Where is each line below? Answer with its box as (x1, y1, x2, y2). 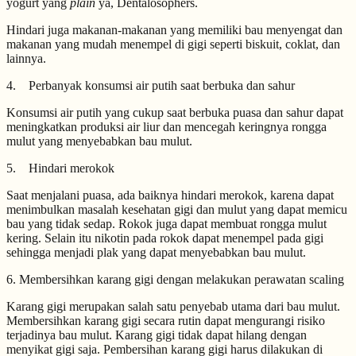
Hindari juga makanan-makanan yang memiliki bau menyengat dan (6, 23, 342, 37)
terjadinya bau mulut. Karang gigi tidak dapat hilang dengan (6, 328, 307, 342)
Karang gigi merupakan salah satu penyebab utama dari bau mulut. (6, 300, 340, 313)
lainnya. (6, 52, 46, 65)
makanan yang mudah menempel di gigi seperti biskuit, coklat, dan (6, 37, 340, 51)
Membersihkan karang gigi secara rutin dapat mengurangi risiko (6, 314, 325, 327)
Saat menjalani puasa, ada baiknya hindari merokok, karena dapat (6, 188, 334, 202)
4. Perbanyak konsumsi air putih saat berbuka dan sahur (6, 79, 295, 92)
